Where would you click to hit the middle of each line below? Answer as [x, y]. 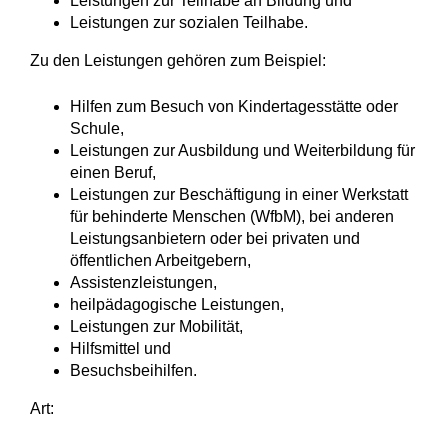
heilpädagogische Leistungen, [177, 304]
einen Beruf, [113, 172]
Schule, [97, 128]
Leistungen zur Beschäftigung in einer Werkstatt [239, 194]
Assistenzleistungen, [143, 282]
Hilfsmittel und [120, 348]
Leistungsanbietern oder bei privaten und [215, 238]
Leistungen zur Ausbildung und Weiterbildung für [242, 150]
